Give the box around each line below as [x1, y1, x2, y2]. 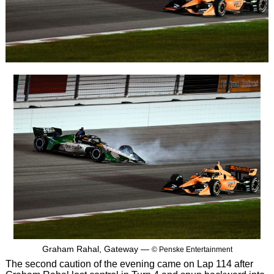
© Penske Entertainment [151, 245, 232, 253]
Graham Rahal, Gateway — [42, 243, 152, 254]
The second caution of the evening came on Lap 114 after [5, 258, 253, 269]
